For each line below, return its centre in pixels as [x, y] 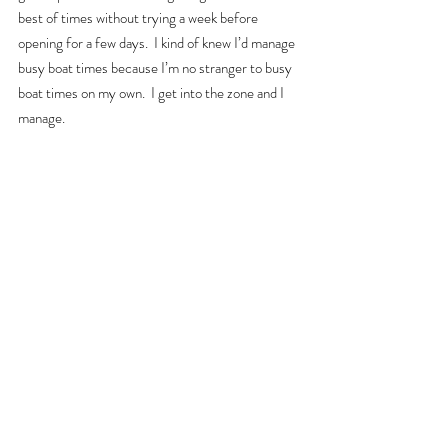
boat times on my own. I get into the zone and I [152, 92]
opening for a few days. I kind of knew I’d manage [158, 42]
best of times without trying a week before [139, 17]
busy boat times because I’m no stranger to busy [156, 67]
